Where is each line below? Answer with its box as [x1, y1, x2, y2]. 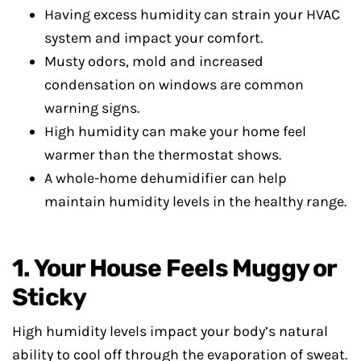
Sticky [12, 283, 87, 312]
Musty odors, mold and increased [44, 52, 263, 70]
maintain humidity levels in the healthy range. [44, 193, 346, 210]
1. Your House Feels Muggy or [12, 254, 337, 283]
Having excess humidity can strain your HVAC [44, 6, 340, 23]
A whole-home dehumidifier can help [44, 169, 287, 187]
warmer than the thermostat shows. [44, 146, 281, 164]
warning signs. [44, 99, 139, 117]
